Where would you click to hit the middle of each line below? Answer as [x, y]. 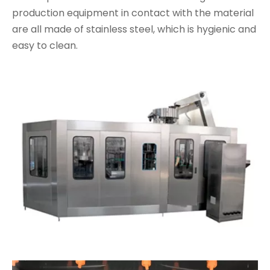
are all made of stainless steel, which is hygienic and [134, 30]
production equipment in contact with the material [133, 13]
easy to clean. [45, 46]
